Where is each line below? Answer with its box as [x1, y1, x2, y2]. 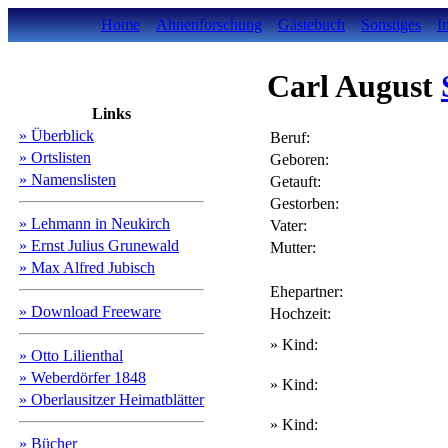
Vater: [270, 217, 307, 235]
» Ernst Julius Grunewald [19, 237, 179, 254]
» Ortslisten [19, 149, 91, 166]
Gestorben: [270, 195, 339, 213]
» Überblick [19, 127, 94, 144]
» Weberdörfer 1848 [19, 369, 146, 386]
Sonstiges [361, 16, 421, 33]
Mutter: [270, 239, 316, 257]
